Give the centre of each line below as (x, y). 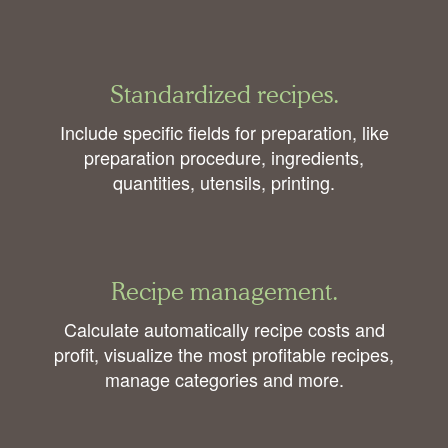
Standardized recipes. (224, 94)
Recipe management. (224, 291)
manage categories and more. (224, 379)
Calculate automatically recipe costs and (224, 329)
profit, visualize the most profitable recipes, (224, 354)
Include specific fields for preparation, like (224, 132)
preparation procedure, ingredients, (224, 157)
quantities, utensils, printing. (224, 182)
